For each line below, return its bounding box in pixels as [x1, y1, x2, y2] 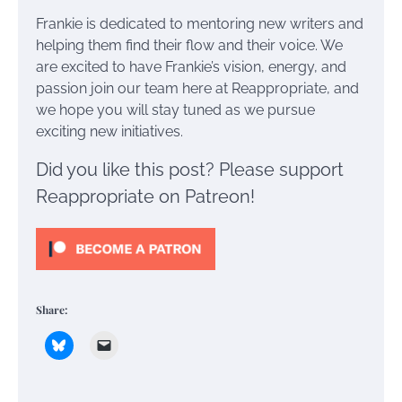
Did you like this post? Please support [36, 159, 344, 180]
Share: [36, 302, 67, 317]
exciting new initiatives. [36, 123, 183, 140]
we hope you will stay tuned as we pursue [36, 101, 315, 118]
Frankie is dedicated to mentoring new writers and [36, 15, 363, 32]
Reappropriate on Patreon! [36, 186, 255, 207]
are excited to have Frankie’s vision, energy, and [36, 58, 346, 75]
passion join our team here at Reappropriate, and [36, 80, 359, 97]
